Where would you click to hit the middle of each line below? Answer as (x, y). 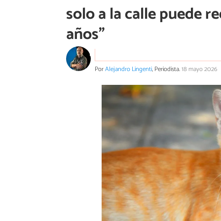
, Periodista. (167, 69)
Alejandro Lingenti (129, 69)
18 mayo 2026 (199, 69)
